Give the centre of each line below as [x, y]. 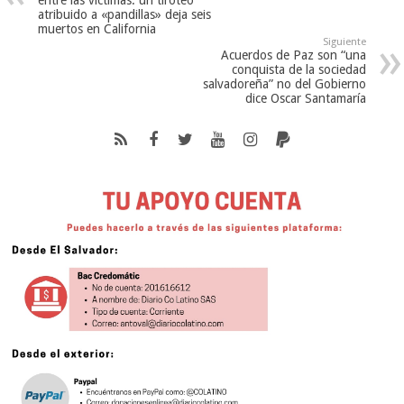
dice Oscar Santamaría [305, 99]
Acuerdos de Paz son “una [293, 55]
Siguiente [344, 42]
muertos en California [97, 29]
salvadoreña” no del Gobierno [284, 84]
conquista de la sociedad [298, 70]
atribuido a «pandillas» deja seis [125, 15]
